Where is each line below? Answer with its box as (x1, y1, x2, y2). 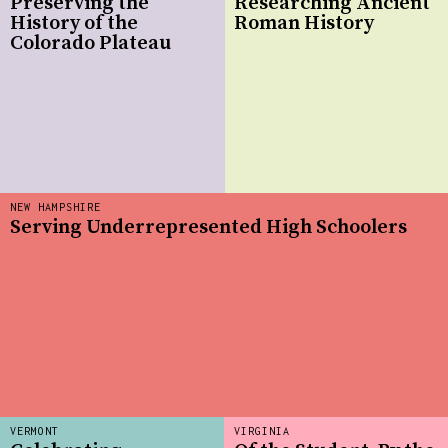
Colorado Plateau (10, 30, 171, 56)
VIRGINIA (234, 425, 290, 438)
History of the (10, 10, 138, 36)
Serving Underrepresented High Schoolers (10, 214, 407, 240)
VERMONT (10, 425, 59, 438)
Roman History (234, 10, 374, 36)
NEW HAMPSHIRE (10, 201, 101, 214)
